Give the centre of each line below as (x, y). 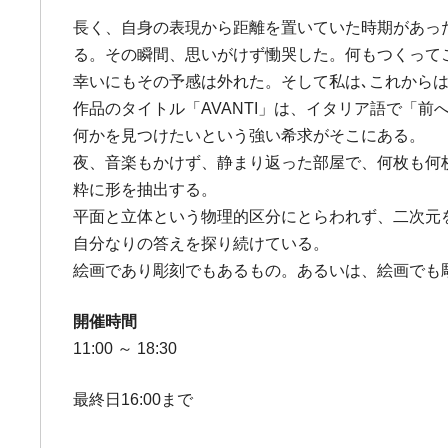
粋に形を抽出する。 (145, 189)
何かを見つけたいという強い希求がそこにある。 (249, 135)
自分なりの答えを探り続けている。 (201, 243)
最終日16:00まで (133, 399)
